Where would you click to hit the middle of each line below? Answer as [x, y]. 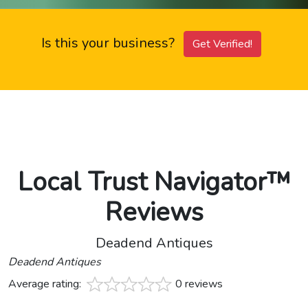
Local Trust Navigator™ [154, 182]
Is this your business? [110, 43]
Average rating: [46, 284]
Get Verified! [222, 44]
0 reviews [199, 284]
